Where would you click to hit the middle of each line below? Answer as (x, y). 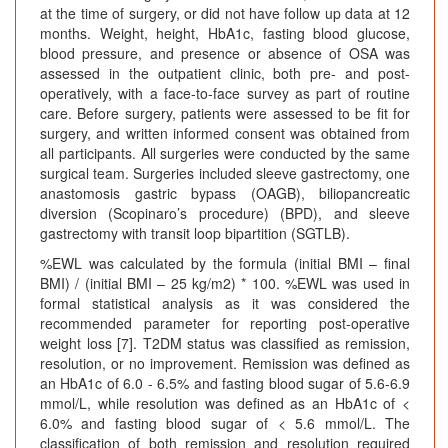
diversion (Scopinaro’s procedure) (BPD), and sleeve (225, 213)
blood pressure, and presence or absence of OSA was (225, 53)
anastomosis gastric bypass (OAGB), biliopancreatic (225, 193)
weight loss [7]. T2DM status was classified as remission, (225, 343)
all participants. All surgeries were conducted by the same (225, 153)
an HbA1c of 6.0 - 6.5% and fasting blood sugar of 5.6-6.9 (225, 383)
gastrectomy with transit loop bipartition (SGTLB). (195, 233)
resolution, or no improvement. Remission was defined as (225, 363)
